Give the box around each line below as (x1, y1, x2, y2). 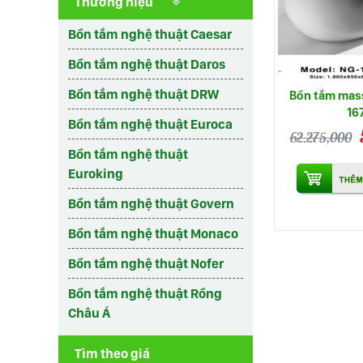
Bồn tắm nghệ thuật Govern (68, 195, 234, 211)
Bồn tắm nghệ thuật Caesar (68, 26, 232, 42)
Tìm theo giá (75, 345, 150, 361)
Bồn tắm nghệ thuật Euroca (68, 116, 233, 132)
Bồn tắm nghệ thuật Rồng (68, 285, 222, 301)
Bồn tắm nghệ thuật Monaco (68, 225, 238, 241)
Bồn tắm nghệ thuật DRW (68, 86, 219, 102)
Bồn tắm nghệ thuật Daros (68, 56, 225, 72)
